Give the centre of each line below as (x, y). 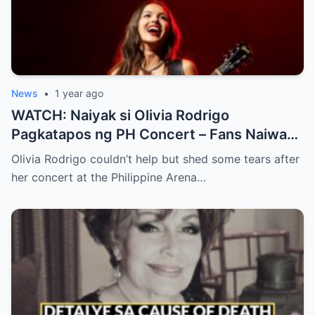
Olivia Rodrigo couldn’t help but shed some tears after (155, 159)
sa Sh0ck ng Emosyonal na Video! (125, 153)
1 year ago (79, 93)
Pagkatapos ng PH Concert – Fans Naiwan (153, 134)
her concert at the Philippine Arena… (109, 177)
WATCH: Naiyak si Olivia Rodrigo (120, 115)
